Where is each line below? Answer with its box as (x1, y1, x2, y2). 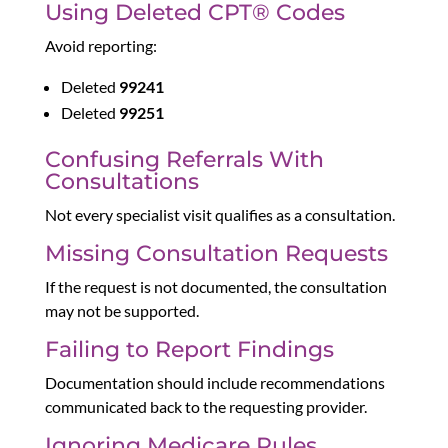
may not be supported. (44, 301, 199, 321)
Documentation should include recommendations (44, 373, 385, 393)
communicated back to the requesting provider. (44, 397, 367, 417)
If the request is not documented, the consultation (44, 277, 387, 297)
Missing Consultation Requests (44, 240, 388, 268)
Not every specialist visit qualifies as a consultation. (44, 205, 395, 225)
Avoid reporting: (44, 36, 157, 56)
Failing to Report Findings (44, 336, 334, 364)
